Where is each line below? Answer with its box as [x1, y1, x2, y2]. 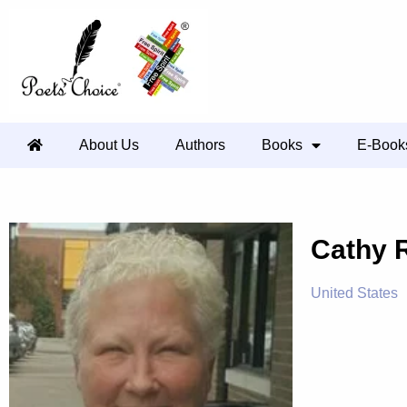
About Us [79, 137, 139, 153]
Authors [175, 137, 225, 153]
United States [311, 285, 399, 301]
